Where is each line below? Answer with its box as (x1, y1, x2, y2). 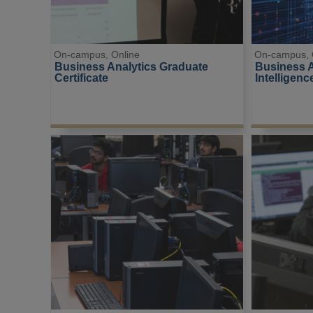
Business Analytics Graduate (54, 60, 211, 73)
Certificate (54, 71, 108, 85)
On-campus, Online (54, 49, 140, 61)
